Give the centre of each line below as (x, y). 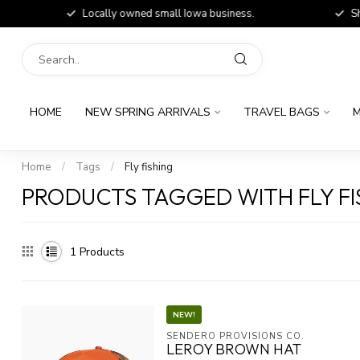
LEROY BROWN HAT (234, 349)
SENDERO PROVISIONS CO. (235, 336)
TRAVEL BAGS (282, 112)
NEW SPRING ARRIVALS (148, 112)
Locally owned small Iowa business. (155, 14)
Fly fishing (149, 167)
